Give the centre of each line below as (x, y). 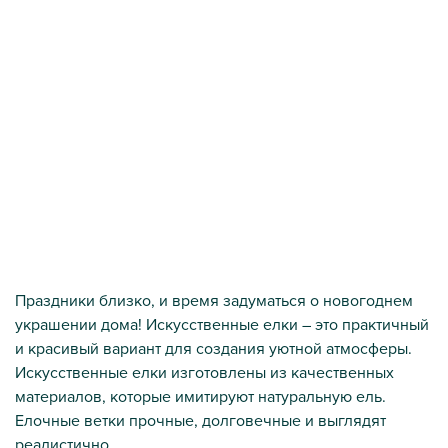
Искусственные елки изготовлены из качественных (204, 371)
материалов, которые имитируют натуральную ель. (200, 395)
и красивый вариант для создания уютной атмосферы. (213, 347)
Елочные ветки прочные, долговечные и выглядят (200, 419)
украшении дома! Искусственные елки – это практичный (222, 323)
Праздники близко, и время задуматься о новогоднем (214, 299)
